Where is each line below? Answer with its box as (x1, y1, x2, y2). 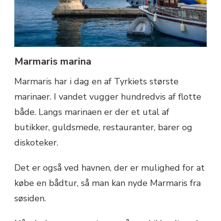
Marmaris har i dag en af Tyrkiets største (14, 75, 179, 87)
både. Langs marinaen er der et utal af (14, 106, 169, 118)
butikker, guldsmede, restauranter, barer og (14, 121, 192, 133)
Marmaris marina (14, 54, 91, 68)
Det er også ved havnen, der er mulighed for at (14, 161, 205, 174)
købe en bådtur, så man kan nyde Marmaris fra (14, 177, 201, 189)
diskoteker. (14, 136, 58, 148)
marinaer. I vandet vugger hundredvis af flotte (14, 90, 201, 103)
